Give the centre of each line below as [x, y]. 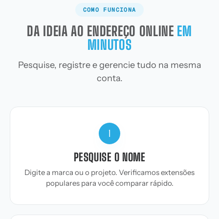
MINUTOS [109, 45]
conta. [109, 78]
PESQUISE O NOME [109, 157]
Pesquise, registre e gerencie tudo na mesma [109, 65]
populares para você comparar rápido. [109, 183]
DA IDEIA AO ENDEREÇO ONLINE [102, 31]
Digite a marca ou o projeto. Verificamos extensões [109, 172]
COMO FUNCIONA [109, 10]
